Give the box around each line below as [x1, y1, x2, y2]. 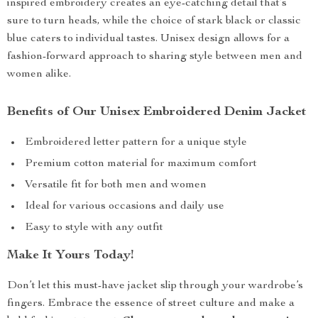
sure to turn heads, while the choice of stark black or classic [7, 16, 301, 27]
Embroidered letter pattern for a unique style [25, 137, 247, 148]
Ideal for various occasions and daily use [25, 201, 224, 212]
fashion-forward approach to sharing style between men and [7, 51, 302, 62]
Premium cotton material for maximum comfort [25, 158, 257, 170]
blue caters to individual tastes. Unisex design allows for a [7, 33, 290, 45]
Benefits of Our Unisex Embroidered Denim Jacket [7, 106, 307, 119]
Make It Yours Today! [7, 249, 133, 262]
